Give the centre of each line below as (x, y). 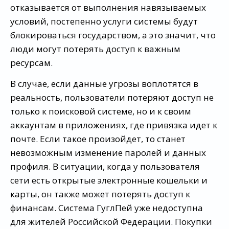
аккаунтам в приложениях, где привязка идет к (114, 125)
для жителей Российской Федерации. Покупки (111, 221)
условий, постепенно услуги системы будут (104, 21)
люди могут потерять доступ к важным (95, 49)
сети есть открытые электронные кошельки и (109, 180)
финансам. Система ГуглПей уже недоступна (107, 208)
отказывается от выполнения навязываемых (108, 7)
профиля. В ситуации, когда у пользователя (105, 166)
